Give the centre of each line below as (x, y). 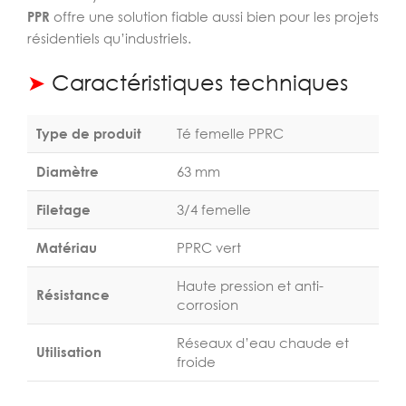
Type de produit (89, 133)
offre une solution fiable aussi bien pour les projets (214, 16)
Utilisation (69, 352)
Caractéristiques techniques (197, 82)
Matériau (67, 247)
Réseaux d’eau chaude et (263, 343)
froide (196, 362)
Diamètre (68, 171)
